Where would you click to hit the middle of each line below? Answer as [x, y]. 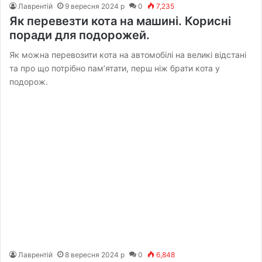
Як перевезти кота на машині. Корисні [120, 21]
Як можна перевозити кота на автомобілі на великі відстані [128, 55]
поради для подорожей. [80, 35]
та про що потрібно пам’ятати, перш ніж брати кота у [115, 68]
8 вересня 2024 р [95, 255]
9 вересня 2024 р [95, 6]
